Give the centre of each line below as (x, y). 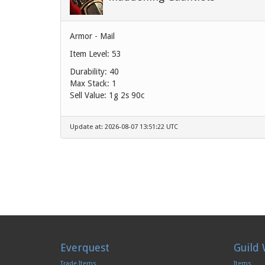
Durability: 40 (94, 71)
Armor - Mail (92, 36)
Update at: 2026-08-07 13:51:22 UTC (124, 127)
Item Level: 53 (96, 54)
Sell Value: (89, 95)
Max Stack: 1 (93, 83)
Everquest (85, 247)
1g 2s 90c (127, 95)
